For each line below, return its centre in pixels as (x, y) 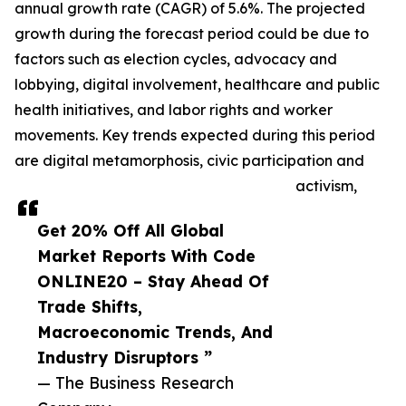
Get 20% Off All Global (130, 231)
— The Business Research (135, 383)
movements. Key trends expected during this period (195, 135)
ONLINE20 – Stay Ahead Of (153, 281)
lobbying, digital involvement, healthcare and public (197, 85)
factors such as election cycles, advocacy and (176, 59)
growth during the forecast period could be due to (192, 34)
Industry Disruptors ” (125, 358)
